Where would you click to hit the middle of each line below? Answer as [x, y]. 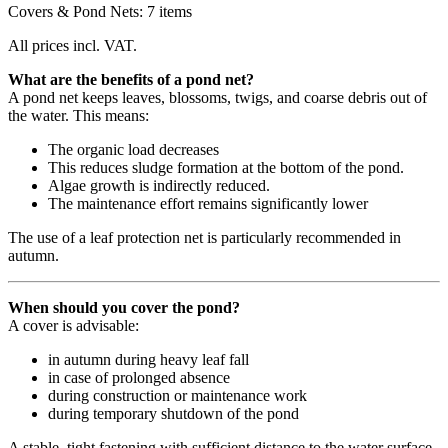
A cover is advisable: [73, 326]
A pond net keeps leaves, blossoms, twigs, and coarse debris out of [217, 98]
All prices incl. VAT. [72, 46]
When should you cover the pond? [124, 308]
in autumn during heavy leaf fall [148, 360]
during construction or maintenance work [177, 396]
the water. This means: [78, 116]
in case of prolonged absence [139, 378]
